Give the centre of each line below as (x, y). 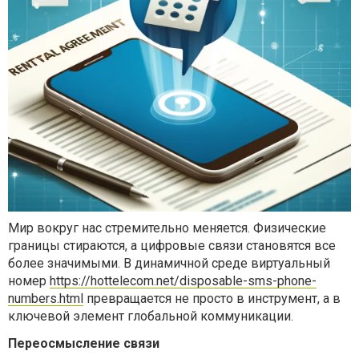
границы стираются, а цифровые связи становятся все (172, 246)
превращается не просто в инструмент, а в (212, 298)
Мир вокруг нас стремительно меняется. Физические (167, 228)
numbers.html (46, 298)
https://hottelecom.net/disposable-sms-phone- (183, 281)
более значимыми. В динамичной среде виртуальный (169, 263)
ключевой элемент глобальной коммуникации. (151, 316)
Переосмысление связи (84, 343)
